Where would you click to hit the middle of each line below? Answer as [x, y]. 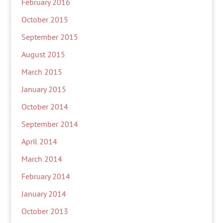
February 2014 [46, 176]
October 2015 [45, 19]
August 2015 [43, 54]
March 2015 [42, 72]
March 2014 [42, 159]
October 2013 [45, 211]
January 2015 [44, 89]
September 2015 [50, 37]
